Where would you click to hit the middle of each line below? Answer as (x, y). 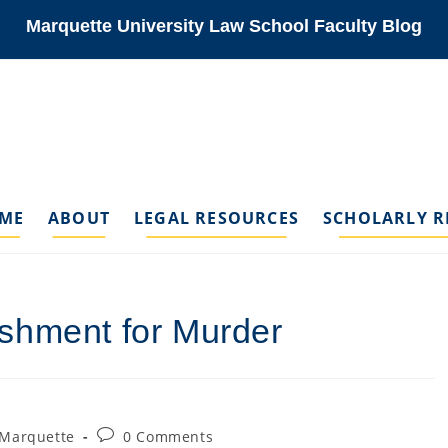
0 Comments (168, 436)
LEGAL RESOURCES (216, 218)
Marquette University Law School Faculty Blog (224, 26)
